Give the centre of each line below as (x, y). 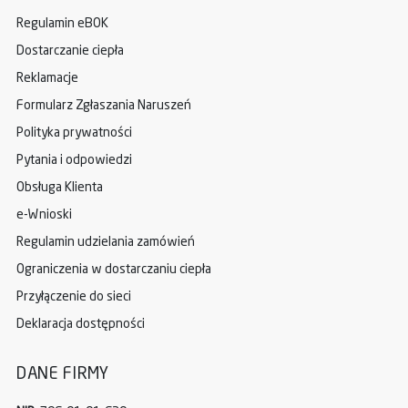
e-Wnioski (44, 214)
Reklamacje (47, 78)
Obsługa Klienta (60, 187)
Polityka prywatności (74, 133)
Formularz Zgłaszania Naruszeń (104, 105)
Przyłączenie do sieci (74, 296)
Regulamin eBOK (62, 23)
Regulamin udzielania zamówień (106, 242)
